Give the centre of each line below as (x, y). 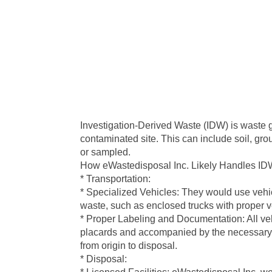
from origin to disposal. (129, 246)
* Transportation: (115, 179)
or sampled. (105, 152)
